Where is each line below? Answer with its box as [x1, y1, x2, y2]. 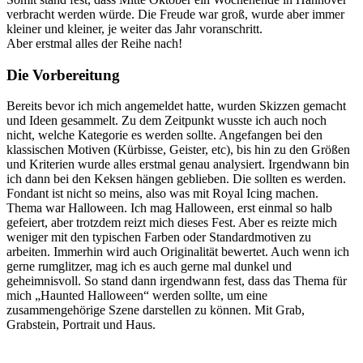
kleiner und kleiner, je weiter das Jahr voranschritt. [6, 21, 263, 36]
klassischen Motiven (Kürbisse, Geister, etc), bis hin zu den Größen [6, 143, 350, 157]
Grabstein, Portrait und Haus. [6, 318, 156, 332]
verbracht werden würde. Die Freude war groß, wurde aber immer [6, 6, 344, 21]
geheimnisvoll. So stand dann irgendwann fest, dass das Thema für [6, 274, 347, 288]
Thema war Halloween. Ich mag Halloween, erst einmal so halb [6, 201, 332, 216]
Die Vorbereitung [6, 66, 120, 83]
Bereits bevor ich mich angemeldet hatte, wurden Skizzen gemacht [6, 99, 346, 113]
